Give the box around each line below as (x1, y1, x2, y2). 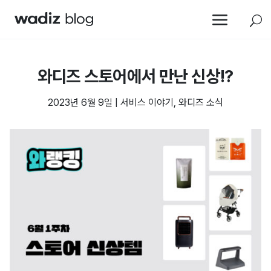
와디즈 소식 (178, 97, 223, 108)
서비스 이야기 (120, 97, 174, 108)
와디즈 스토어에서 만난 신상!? (38, 66, 233, 87)
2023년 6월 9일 (48, 97, 113, 108)
